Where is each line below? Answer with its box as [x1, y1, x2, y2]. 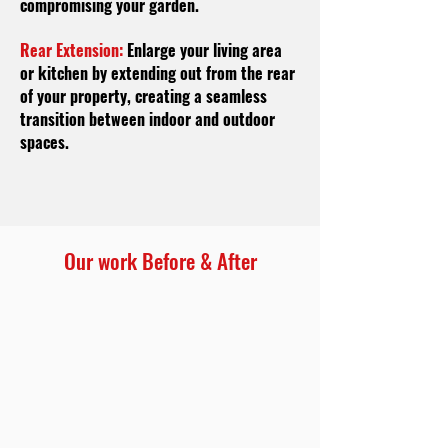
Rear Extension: [20, 38, 123, 62]
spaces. [20, 130, 69, 154]
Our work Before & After [63, 245, 257, 276]
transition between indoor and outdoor [20, 107, 275, 131]
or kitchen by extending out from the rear [20, 61, 295, 85]
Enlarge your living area [123, 38, 282, 62]
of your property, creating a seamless [20, 84, 267, 108]
